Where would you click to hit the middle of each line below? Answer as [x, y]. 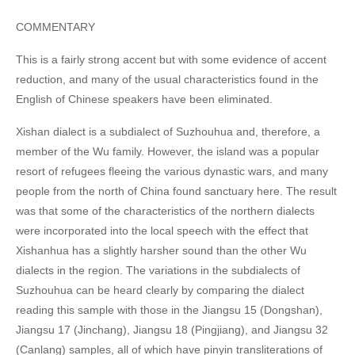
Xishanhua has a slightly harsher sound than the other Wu [161, 250]
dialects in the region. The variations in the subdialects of [158, 270]
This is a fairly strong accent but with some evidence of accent [171, 59]
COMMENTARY [55, 27]
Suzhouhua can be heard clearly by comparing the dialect [160, 290]
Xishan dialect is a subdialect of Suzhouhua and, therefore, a [168, 131]
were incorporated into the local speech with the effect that [162, 230]
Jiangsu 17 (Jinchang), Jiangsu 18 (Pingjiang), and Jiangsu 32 [172, 329]
